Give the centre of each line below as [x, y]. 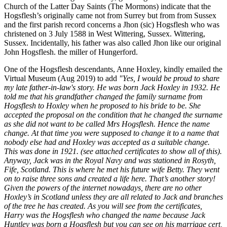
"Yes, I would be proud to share [169, 78]
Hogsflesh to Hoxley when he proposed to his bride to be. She [102, 105]
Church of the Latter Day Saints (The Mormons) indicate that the [107, 6]
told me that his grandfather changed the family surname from [103, 96]
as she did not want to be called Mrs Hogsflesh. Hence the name [107, 124]
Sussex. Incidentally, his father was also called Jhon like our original [112, 43]
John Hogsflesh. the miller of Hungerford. [71, 52]
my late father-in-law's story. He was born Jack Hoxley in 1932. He [112, 87]
